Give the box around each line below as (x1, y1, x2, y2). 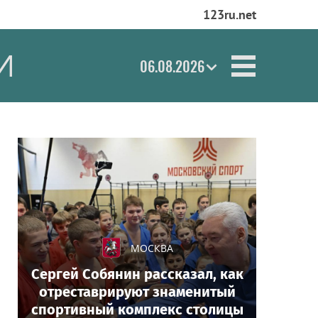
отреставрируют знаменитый (38, 283, 236, 300)
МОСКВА (131, 241, 173, 255)
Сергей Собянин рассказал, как (31, 265, 243, 283)
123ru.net (203, 6, 256, 23)
